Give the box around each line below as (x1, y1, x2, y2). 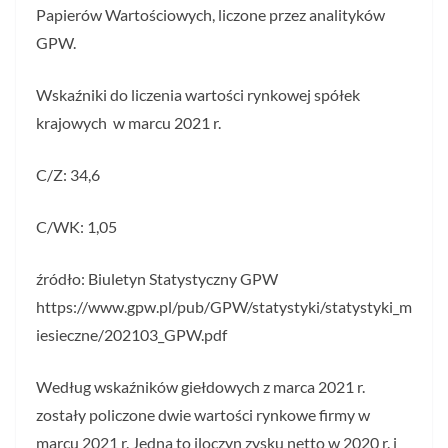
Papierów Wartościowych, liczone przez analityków (36, 5, 385, 25)
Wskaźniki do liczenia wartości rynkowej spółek (36, 85, 360, 105)
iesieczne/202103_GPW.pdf (36, 325, 227, 345)
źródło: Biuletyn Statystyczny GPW (36, 269, 278, 289)
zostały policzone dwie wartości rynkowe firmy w (36, 405, 370, 425)
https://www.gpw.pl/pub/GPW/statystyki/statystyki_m (36, 297, 412, 317)
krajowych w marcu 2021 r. (36, 113, 221, 133)
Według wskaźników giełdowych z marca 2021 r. (36, 377, 365, 397)
